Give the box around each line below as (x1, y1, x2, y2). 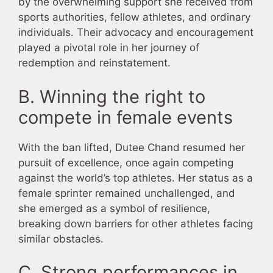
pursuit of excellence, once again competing (18, 156, 233, 169)
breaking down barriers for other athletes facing (18, 217, 253, 230)
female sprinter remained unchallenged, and (18, 186, 235, 199)
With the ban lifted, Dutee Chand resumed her (18, 141, 245, 154)
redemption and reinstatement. (18, 57, 171, 69)
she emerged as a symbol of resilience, (18, 202, 210, 214)
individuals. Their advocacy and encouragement (18, 26, 253, 39)
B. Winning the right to (18, 85, 205, 107)
